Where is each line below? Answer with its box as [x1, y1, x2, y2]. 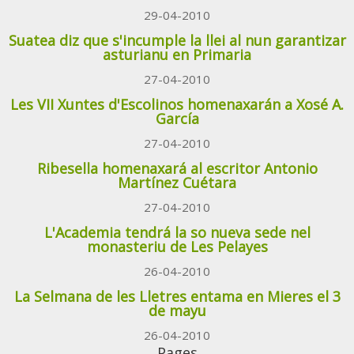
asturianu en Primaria [103, 45, 251, 65]
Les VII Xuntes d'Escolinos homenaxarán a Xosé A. [10, 95, 344, 115]
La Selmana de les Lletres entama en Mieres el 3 [13, 287, 341, 307]
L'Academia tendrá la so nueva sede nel [43, 223, 311, 243]
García [155, 109, 199, 129]
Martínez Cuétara [118, 173, 236, 193]
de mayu [148, 301, 206, 321]
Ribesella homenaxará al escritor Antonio [36, 159, 318, 179]
